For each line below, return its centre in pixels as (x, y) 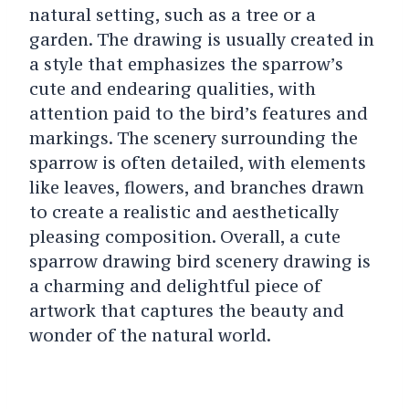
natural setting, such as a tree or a (172, 15)
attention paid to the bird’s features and (198, 114)
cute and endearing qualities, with (172, 89)
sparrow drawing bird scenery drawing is (199, 262)
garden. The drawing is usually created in (201, 40)
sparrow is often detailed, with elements (197, 163)
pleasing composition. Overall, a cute (184, 237)
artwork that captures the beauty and (186, 311)
